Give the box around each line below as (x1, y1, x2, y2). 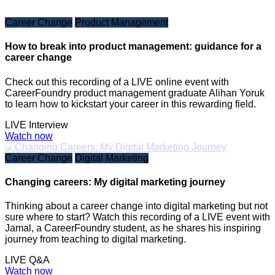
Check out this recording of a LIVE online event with (5, 76, 229, 87)
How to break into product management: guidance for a (5, 41, 261, 52)
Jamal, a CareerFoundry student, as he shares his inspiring (5, 223, 261, 234)
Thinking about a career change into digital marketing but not (5, 201, 268, 212)
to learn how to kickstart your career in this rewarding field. (5, 98, 256, 109)
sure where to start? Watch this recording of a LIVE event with (5, 212, 270, 223)
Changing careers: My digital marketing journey (5, 176, 225, 187)
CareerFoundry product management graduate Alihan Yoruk (5, 87, 265, 98)
